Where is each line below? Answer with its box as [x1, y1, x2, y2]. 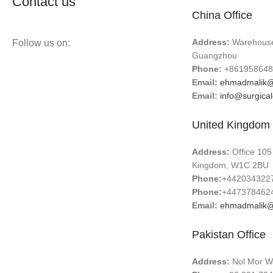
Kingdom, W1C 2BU [192, 160, 269, 170]
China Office [192, 9, 253, 21]
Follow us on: [12, 38, 71, 48]
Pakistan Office [192, 229, 266, 241]
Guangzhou [192, 51, 238, 60]
